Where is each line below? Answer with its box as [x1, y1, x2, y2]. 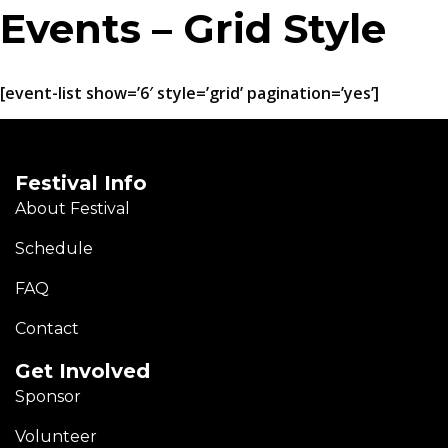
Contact [15, 319, 79, 339]
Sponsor [15, 387, 81, 407]
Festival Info [15, 171, 147, 196]
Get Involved [15, 359, 150, 384]
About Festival [15, 199, 130, 219]
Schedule [15, 239, 93, 259]
